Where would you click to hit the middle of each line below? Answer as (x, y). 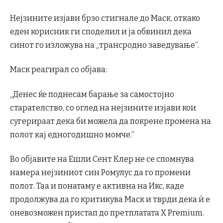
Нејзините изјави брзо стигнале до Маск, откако (105, 18)
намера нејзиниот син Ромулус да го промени (100, 173)
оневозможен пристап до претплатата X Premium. (107, 213)
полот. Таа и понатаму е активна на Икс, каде (97, 186)
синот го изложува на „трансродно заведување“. (105, 45)
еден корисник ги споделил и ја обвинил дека (101, 32)
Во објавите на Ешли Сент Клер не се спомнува (102, 159)
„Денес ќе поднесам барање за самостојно (92, 94)
